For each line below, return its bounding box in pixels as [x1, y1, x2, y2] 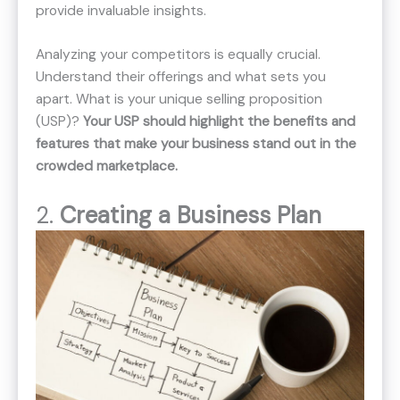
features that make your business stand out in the [36, 135, 356, 154]
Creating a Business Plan [60, 200, 321, 231]
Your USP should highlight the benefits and [83, 112, 355, 131]
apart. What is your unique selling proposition [36, 90, 322, 109]
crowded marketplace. [36, 157, 178, 176]
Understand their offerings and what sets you [36, 68, 326, 87]
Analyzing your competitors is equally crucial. [36, 46, 321, 64]
